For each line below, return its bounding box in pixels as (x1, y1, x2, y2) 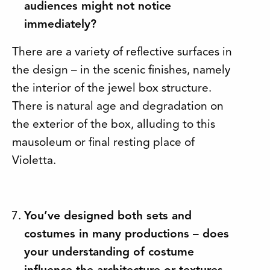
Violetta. (12, 154, 56, 167)
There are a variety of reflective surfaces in (12, 46, 232, 58)
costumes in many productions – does (24, 228, 229, 240)
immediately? (24, 18, 96, 31)
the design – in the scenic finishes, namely (12, 64, 230, 77)
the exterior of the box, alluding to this (12, 118, 215, 131)
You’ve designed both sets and (24, 210, 192, 222)
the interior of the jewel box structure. (12, 82, 215, 95)
